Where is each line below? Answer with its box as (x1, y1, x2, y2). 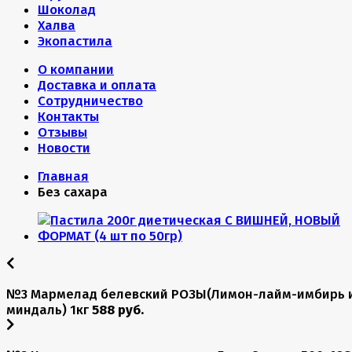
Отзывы (38, 124, 87, 140)
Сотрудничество (38, 93, 143, 108)
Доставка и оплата (38, 77, 156, 93)
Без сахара (38, 184, 108, 200)
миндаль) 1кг (6, 302, 92, 317)
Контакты (38, 108, 99, 124)
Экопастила (38, 33, 112, 49)
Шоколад (38, 2, 96, 17)
